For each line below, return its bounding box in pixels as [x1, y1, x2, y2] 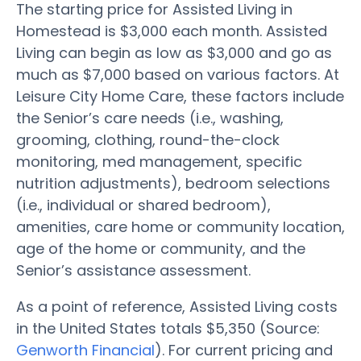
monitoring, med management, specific [16, 151, 302, 172]
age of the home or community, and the [16, 238, 305, 259]
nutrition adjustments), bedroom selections [16, 172, 330, 193]
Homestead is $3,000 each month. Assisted [16, 20, 327, 41]
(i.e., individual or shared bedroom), [16, 194, 271, 215]
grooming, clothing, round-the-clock [16, 129, 280, 150]
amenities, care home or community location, [16, 216, 345, 237]
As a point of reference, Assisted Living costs [16, 296, 338, 317]
